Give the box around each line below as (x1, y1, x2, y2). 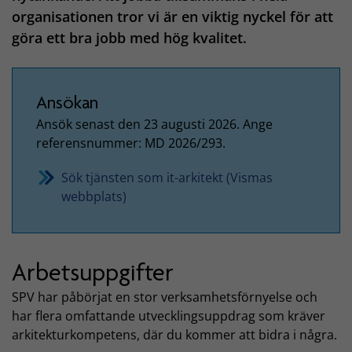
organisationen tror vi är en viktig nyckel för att (12, 7, 333, 27)
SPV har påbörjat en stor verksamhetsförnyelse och (12, 288, 317, 306)
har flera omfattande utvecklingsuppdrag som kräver (12, 307, 325, 325)
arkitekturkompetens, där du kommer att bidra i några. (12, 326, 337, 344)
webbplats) (61, 187, 126, 205)
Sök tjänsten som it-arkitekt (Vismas (61, 168, 273, 186)
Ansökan (36, 92, 98, 114)
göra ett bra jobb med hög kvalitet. (12, 28, 247, 48)
